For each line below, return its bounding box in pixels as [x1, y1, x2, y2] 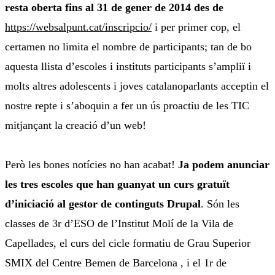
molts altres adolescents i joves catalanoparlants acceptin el [5, 80, 269, 93]
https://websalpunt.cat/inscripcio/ [5, 21, 152, 34]
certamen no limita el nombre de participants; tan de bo [5, 41, 252, 53]
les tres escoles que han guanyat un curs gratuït [5, 178, 230, 191]
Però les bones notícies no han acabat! [5, 158, 178, 171]
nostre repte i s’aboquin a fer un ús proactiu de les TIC [5, 99, 249, 112]
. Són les [201, 198, 239, 211]
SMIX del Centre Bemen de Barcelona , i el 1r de [5, 257, 227, 269]
